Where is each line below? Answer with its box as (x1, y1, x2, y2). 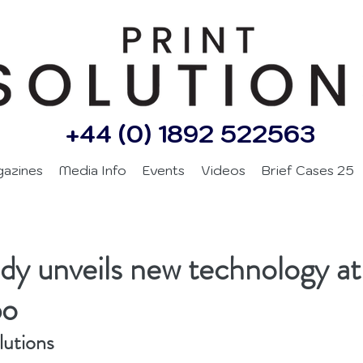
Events (143, 162, 185, 178)
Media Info (59, 162, 126, 178)
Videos (201, 162, 246, 178)
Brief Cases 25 (262, 162, 354, 178)
